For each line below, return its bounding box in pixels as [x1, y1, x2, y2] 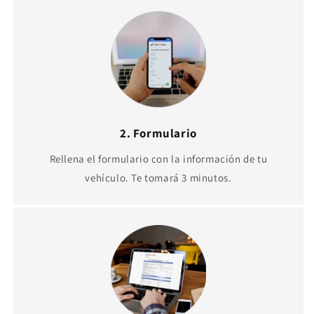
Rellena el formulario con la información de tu [49, 151, 268, 165]
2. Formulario [120, 125, 197, 141]
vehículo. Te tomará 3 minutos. [85, 170, 232, 184]
